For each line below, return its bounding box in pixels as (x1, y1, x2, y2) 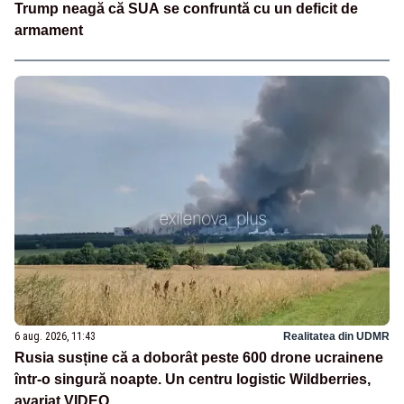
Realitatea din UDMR (283, 329, 390, 343)
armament (14, 22, 83, 38)
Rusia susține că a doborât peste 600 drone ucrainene (14, 349, 383, 365)
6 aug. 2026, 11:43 (14, 329, 96, 343)
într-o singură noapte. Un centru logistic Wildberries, (14, 371, 371, 387)
